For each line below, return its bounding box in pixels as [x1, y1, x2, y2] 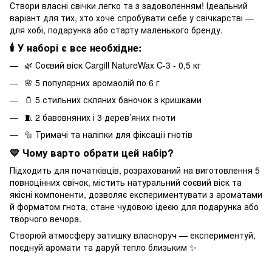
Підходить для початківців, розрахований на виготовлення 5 [10, 163, 260, 176]
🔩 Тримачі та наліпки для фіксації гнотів [24, 127, 192, 140]
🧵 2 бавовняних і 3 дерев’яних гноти [24, 110, 175, 123]
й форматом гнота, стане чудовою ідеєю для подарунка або [10, 200, 259, 212]
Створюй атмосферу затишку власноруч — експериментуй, [10, 228, 256, 241]
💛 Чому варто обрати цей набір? [10, 145, 174, 160]
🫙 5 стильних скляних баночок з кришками [24, 93, 202, 106]
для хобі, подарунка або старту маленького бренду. [10, 23, 223, 36]
